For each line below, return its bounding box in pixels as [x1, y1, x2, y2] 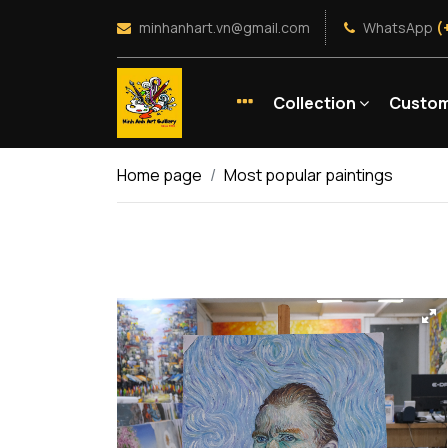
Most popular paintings [224, 164, 393, 186]
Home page [117, 164, 202, 186]
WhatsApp [360, 18, 433, 37]
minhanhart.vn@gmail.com [136, 18, 310, 37]
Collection [272, 92, 359, 114]
